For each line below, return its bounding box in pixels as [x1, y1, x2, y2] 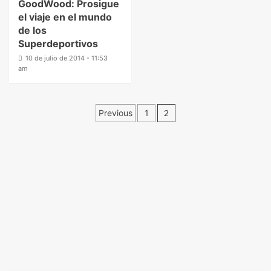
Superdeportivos [18, 38, 98, 50]
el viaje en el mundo [18, 11, 112, 23]
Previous [99, 108, 132, 118]
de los [18, 24, 47, 36]
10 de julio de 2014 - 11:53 [25, 54, 108, 62]
